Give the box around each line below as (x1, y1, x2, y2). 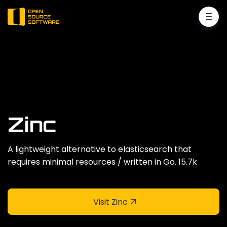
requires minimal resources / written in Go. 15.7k (8, 156, 197, 168)
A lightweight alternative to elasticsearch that (8, 143, 192, 155)
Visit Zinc (93, 196, 128, 208)
